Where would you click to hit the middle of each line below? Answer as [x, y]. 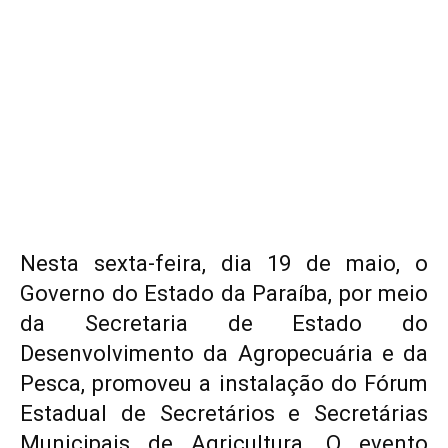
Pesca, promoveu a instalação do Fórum [224, 383]
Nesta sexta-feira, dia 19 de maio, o [224, 263]
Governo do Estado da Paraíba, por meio [224, 293]
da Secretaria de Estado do [224, 323]
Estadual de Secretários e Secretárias [224, 413]
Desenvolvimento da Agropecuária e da [224, 353]
